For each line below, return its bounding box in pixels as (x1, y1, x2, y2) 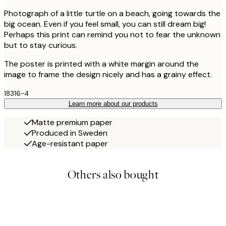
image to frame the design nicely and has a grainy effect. (4, 69, 212, 80)
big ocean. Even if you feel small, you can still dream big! (4, 18, 206, 29)
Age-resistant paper (32, 138, 108, 149)
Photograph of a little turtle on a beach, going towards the (4, 8, 220, 19)
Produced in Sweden (32, 127, 107, 138)
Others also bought (67, 166, 159, 183)
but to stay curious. (4, 39, 77, 50)
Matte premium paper (32, 117, 112, 128)
